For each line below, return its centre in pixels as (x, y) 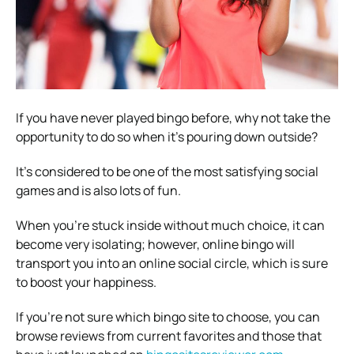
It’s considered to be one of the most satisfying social (167, 171)
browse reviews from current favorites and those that (169, 335)
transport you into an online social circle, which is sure (172, 263)
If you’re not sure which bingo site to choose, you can (168, 316)
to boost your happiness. (86, 282)
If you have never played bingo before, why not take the (173, 117)
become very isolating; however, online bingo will (155, 244)
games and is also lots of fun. (98, 190)
